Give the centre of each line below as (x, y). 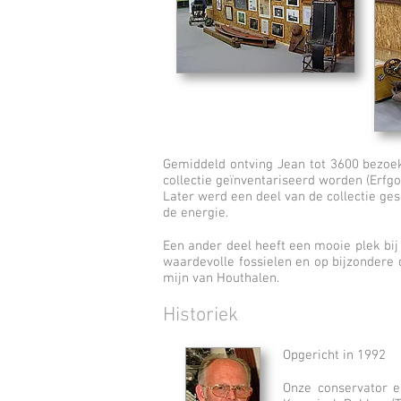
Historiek (200, 316)
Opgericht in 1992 (334, 355)
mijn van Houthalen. (221, 278)
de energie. (196, 213)
